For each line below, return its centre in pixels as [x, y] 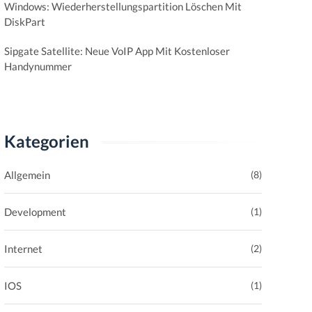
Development [35, 212]
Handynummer [38, 66]
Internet [23, 249]
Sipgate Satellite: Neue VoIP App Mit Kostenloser [117, 51]
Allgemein [27, 175]
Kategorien [47, 141]
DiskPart [25, 22]
